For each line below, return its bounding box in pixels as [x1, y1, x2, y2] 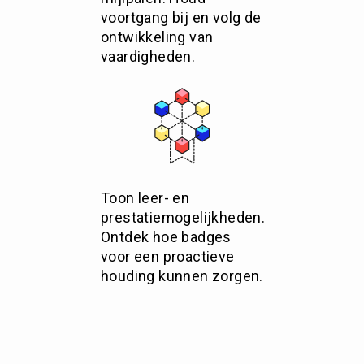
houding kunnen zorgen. [101, 267, 263, 284]
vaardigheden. [101, 48, 196, 65]
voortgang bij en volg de [101, 9, 262, 26]
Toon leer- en [101, 189, 190, 206]
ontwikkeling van [101, 28, 214, 45]
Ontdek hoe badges [101, 228, 232, 245]
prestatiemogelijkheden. [101, 209, 266, 226]
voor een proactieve [101, 248, 235, 265]
